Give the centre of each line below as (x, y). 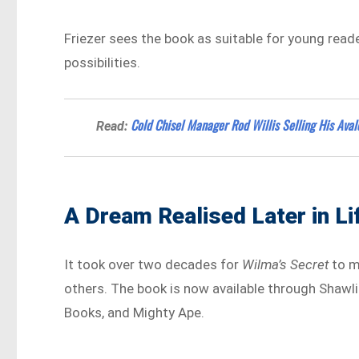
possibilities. (103, 63)
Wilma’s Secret (286, 265)
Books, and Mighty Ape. (135, 313)
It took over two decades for (153, 265)
